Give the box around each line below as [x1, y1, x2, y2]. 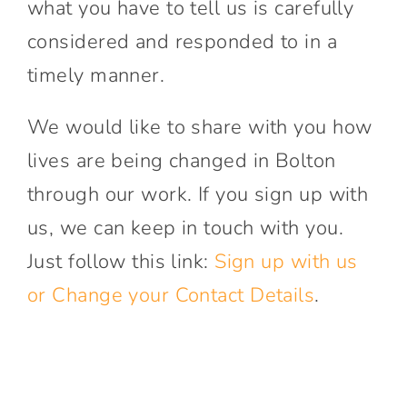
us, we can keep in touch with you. [26, 213, 343, 242]
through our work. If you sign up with [26, 180, 369, 208]
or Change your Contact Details [26, 281, 315, 309]
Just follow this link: [26, 247, 215, 275]
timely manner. [26, 61, 165, 89]
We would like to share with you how [26, 113, 372, 141]
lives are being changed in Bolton [26, 146, 336, 174]
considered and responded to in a [26, 27, 338, 55]
